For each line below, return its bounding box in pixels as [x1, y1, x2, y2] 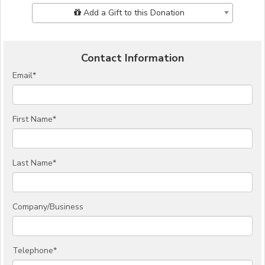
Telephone [12, 245, 53, 257]
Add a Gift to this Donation [80, 7, 185, 19]
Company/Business [12, 201, 83, 213]
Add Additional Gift [31, 2, 112, 14]
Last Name [12, 157, 53, 169]
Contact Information [81, 51, 184, 66]
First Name [12, 114, 53, 125]
